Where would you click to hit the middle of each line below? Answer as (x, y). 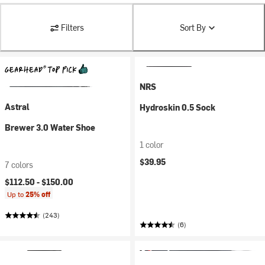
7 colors (19, 165)
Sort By (193, 28)
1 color (151, 145)
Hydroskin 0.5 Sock (177, 107)
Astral (17, 107)
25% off (38, 194)
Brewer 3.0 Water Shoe (50, 127)
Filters (72, 28)
